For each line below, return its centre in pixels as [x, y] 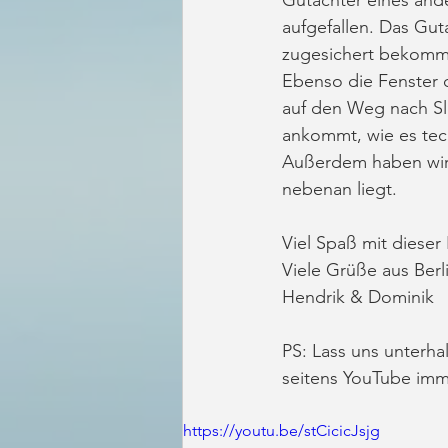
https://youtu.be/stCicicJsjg [281, 430]
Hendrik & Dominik [358, 296]
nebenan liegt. [342, 188]
